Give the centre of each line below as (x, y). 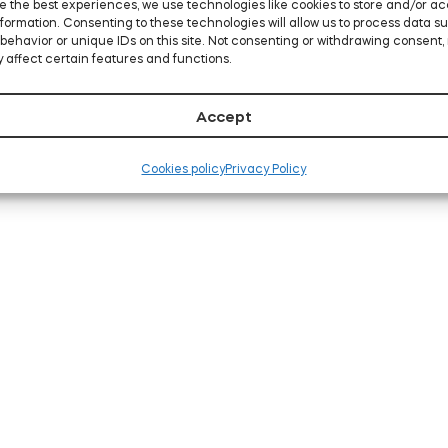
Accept (223, 116)
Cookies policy (183, 168)
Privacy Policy (266, 168)
